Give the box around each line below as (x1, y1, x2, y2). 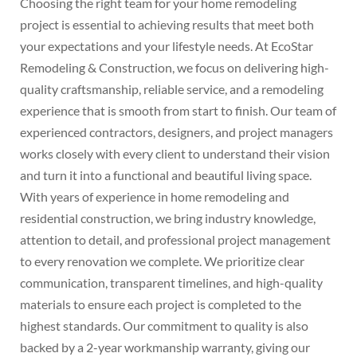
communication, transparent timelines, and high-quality (20, 275, 323, 291)
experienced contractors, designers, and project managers (20, 124, 333, 140)
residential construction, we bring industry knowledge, (20, 210, 316, 226)
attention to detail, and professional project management (20, 232, 331, 248)
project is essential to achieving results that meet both (20, 17, 314, 33)
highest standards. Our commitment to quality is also (20, 318, 308, 334)
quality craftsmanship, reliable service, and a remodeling (20, 81, 324, 97)
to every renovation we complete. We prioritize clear (20, 253, 304, 269)
